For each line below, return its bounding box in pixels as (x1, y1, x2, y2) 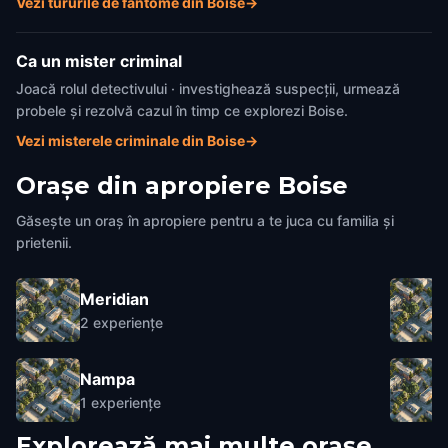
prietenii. (16, 234, 72, 251)
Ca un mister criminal (16, 51, 182, 71)
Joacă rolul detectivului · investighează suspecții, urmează (16, 80, 400, 97)
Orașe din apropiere (16, 171, 271, 200)
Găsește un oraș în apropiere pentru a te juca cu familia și (16, 212, 394, 229)
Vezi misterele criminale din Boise (16, 132, 245, 149)
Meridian (80, 288, 149, 309)
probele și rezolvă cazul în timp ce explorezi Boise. (16, 102, 348, 119)
